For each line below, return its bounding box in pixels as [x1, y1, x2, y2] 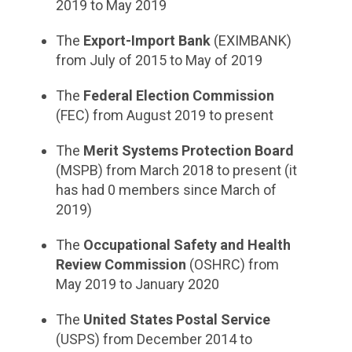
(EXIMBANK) [210, 32, 291, 49]
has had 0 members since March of [55, 181, 277, 198]
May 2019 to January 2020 [55, 276, 219, 292]
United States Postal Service [82, 311, 270, 328]
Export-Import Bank [82, 32, 211, 49]
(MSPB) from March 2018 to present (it [55, 162, 297, 178]
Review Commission [55, 256, 186, 273]
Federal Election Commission [82, 87, 274, 104]
